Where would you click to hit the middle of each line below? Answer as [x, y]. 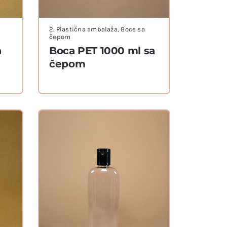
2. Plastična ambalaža [83, 29]
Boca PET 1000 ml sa [102, 51]
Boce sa [133, 29]
